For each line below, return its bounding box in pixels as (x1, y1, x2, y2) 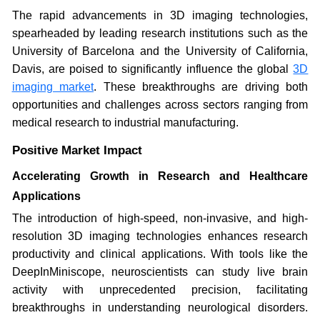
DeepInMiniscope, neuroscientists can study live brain (11, 265, 309, 278)
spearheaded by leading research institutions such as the (11, 26, 309, 39)
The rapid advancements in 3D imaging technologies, (11, 9, 309, 21)
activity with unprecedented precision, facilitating (11, 283, 309, 296)
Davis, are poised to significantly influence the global (11, 62, 294, 75)
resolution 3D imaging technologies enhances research (11, 229, 309, 242)
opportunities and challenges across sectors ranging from (11, 98, 309, 111)
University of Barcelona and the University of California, (11, 44, 309, 57)
